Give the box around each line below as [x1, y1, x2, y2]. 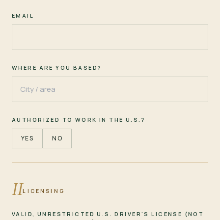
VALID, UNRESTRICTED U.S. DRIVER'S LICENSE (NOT [12, 210, 204, 218]
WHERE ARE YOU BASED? [12, 63, 102, 71]
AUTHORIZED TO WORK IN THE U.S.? [12, 115, 145, 123]
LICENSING [23, 187, 65, 194]
